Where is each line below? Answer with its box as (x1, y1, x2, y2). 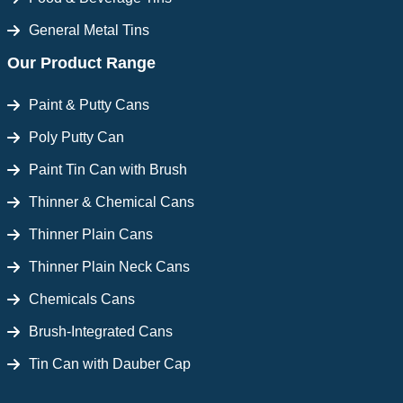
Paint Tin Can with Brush (28, 162, 187, 178)
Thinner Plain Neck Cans (28, 259, 190, 275)
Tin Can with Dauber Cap (28, 356, 191, 372)
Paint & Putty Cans (28, 97, 149, 113)
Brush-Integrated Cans (28, 324, 173, 340)
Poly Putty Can (28, 130, 124, 146)
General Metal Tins (28, 22, 149, 39)
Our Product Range (6, 54, 156, 73)
